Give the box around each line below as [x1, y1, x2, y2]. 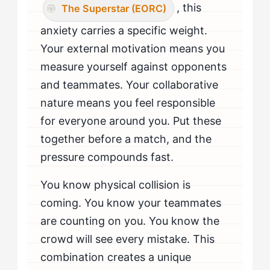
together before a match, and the [40, 132, 212, 145]
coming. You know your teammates [40, 196, 222, 209]
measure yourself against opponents [40, 60, 227, 73]
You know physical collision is [40, 178, 191, 191]
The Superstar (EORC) [61, 2, 167, 14]
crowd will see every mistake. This [40, 232, 215, 245]
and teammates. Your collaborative [40, 78, 219, 91]
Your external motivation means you [40, 42, 225, 55]
